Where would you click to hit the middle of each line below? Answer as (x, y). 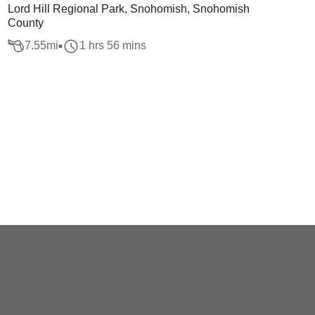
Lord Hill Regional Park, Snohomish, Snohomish (128, 9)
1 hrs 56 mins (112, 46)
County (25, 23)
